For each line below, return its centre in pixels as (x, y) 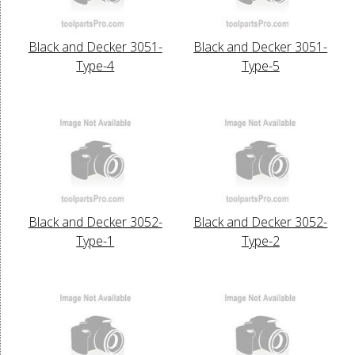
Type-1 (95, 240)
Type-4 (95, 65)
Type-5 (260, 65)
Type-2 (260, 240)
